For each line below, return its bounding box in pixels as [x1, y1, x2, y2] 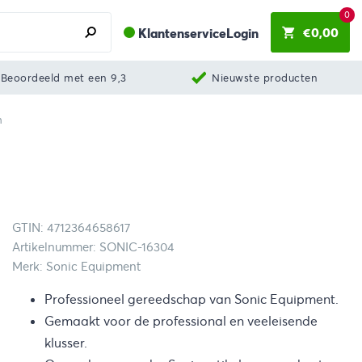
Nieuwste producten [212, 70, 318, 85]
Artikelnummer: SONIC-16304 [12, 240, 175, 255]
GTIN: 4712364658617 [12, 221, 130, 236]
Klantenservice [137, 25, 226, 42]
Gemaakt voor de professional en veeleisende [44, 312, 318, 330]
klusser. [44, 334, 87, 351]
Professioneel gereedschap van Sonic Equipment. [44, 290, 339, 308]
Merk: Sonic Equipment [12, 259, 141, 275]
